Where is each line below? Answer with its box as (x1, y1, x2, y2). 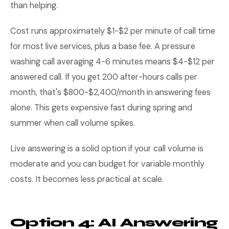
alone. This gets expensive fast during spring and (10, 102, 192, 113)
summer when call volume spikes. (10, 118, 135, 128)
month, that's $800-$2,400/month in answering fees (10, 87, 211, 98)
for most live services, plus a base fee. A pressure (10, 41, 195, 52)
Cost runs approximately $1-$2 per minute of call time (10, 26, 215, 36)
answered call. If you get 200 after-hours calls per (10, 72, 197, 82)
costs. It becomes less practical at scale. (10, 174, 164, 185)
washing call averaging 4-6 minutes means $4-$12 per (10, 56, 215, 67)
